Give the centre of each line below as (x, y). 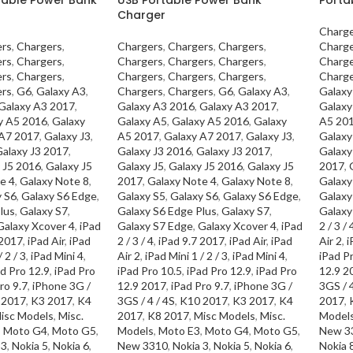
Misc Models (224, 315)
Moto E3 (179, 330)
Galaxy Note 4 (182, 180)
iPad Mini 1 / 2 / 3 (186, 255)
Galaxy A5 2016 (210, 121)
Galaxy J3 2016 (154, 150)
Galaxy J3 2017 (233, 150)
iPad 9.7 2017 (191, 240)
